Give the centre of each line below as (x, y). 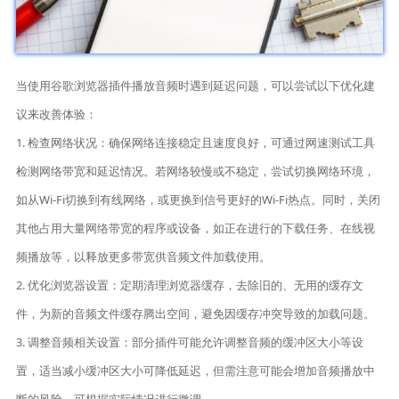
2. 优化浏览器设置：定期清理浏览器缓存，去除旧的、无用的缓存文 (190, 285)
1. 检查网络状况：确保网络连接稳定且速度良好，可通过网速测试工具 (196, 143)
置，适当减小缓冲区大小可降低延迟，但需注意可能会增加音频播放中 (196, 371)
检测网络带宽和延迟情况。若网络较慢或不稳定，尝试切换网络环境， (196, 171)
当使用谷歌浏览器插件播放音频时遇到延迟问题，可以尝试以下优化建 (196, 86)
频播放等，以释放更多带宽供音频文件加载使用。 (144, 257)
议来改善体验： (57, 114)
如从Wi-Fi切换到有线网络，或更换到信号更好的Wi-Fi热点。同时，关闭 (199, 200)
